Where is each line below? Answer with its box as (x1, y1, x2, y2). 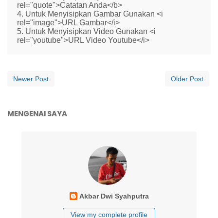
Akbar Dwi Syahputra (79, 192, 149, 200)
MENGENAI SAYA (7, 108, 67, 119)
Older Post (171, 74, 203, 83)
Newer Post (13, 74, 49, 83)
